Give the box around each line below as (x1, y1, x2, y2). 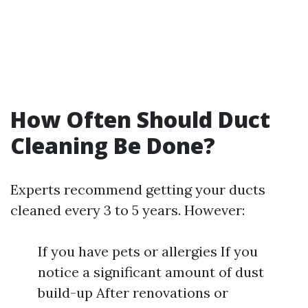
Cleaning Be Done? (10, 131, 215, 160)
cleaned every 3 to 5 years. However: (10, 201, 245, 219)
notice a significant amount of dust (38, 263, 264, 280)
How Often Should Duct (10, 104, 270, 134)
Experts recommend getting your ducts (10, 181, 265, 198)
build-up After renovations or (38, 284, 228, 301)
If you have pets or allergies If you (38, 243, 258, 260)
